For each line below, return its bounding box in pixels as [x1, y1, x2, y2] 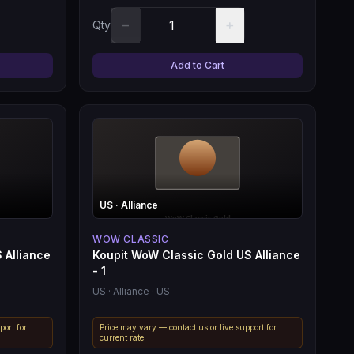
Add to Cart [171, 58, 224, 71]
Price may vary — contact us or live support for [100, 322, 277, 332]
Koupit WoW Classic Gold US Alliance [92, 247, 300, 262]
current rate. [100, 332, 146, 342]
